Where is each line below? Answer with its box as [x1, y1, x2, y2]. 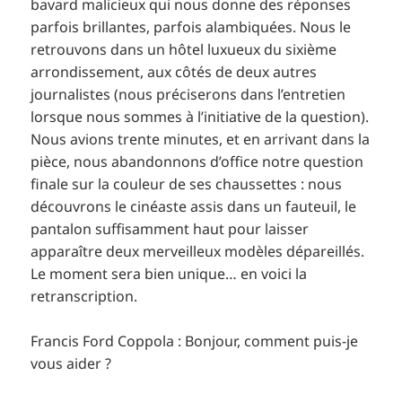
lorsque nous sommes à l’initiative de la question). [31, 106, 370, 127]
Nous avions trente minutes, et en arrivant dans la [31, 128, 371, 149]
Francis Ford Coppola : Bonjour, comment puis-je [31, 331, 359, 352]
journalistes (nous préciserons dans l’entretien [31, 83, 346, 104]
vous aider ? [31, 354, 112, 374]
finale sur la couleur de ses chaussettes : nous [31, 173, 343, 194]
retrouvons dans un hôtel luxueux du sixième [31, 39, 337, 59]
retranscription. [31, 285, 138, 306]
